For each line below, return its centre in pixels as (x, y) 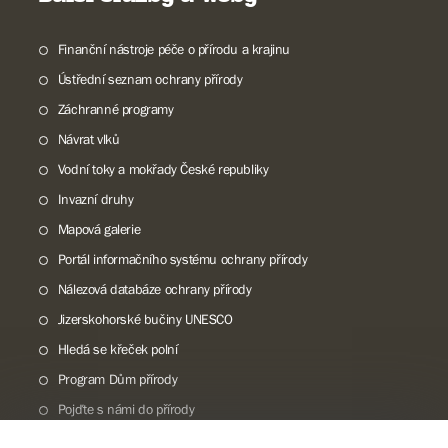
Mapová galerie (99, 229)
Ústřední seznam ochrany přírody (150, 79)
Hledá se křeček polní (117, 349)
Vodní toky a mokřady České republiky (163, 169)
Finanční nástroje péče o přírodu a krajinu (173, 49)
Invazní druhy (95, 199)
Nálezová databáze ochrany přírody (154, 289)
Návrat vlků (88, 139)
